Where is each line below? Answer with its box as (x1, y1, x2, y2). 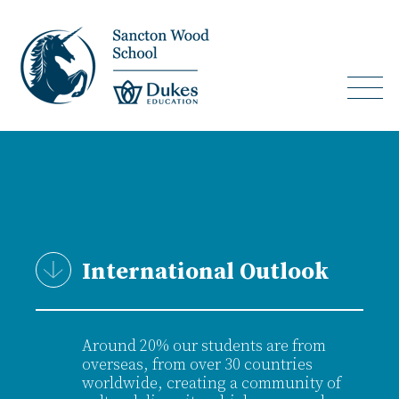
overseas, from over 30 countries (82, 354, 313, 375)
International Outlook (82, 257, 329, 287)
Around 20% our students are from (82, 336, 326, 356)
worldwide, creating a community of (82, 373, 341, 394)
